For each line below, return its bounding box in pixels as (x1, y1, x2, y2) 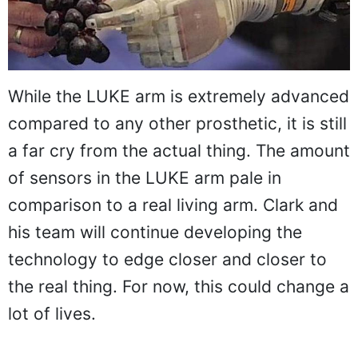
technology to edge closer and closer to (8, 249, 327, 269)
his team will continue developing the (8, 221, 302, 242)
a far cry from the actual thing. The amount (8, 140, 350, 161)
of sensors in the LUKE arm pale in (8, 167, 281, 188)
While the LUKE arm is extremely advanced (8, 86, 349, 106)
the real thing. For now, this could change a (8, 276, 349, 296)
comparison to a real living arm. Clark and (8, 194, 338, 215)
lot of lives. (8, 303, 96, 324)
